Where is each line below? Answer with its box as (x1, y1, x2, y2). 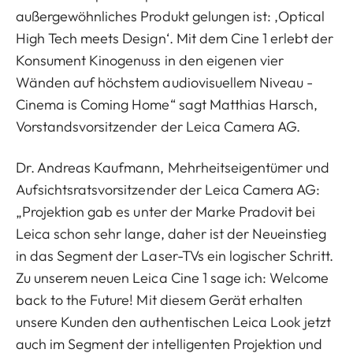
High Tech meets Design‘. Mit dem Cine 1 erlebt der (16, 28, 334, 47)
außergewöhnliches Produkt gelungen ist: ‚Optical (16, 6, 325, 25)
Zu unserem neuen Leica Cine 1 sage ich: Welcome (16, 268, 329, 287)
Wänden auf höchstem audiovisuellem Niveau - (16, 72, 314, 91)
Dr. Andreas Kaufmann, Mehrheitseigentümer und (16, 158, 330, 176)
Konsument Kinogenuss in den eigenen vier (16, 50, 284, 69)
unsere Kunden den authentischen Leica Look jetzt (16, 312, 332, 331)
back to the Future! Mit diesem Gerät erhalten (16, 290, 303, 309)
